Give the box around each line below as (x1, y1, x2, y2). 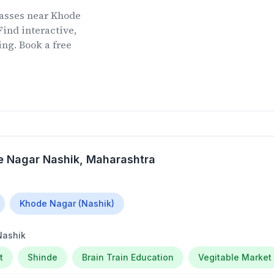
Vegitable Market (198, 252, 272, 262)
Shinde (28, 252, 58, 262)
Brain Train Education (82, 252, 174, 262)
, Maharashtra (80, 153, 156, 166)
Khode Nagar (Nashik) (20, 198, 115, 209)
